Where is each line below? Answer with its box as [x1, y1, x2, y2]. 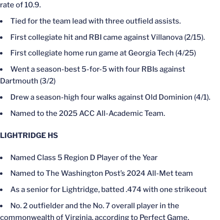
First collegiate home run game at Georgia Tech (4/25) [10, 49, 196, 58]
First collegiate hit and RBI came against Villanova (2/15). [10, 32, 205, 42]
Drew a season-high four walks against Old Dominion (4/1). [10, 92, 210, 102]
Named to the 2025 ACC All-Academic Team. [10, 109, 165, 118]
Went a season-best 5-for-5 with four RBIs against [10, 65, 185, 74]
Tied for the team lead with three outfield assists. [10, 16, 181, 26]
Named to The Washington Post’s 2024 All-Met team [10, 169, 193, 178]
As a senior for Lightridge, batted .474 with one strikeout [10, 185, 207, 194]
